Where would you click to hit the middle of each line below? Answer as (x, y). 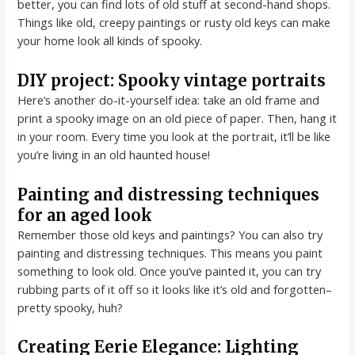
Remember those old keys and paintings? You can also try (170, 234)
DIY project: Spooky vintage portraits (172, 80)
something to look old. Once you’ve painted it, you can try (170, 271)
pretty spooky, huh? (71, 307)
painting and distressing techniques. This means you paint (170, 252)
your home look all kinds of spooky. (110, 41)
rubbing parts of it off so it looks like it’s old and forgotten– (175, 289)
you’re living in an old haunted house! (114, 154)
